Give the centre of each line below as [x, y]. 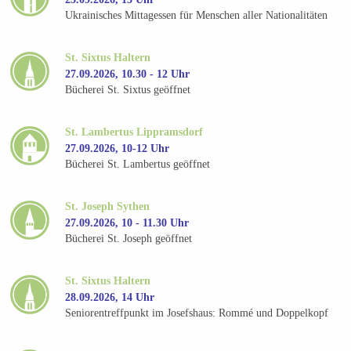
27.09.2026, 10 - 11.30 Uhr [127, 223]
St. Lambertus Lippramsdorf [134, 132]
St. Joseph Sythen [108, 206]
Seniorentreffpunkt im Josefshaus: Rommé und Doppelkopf [197, 313]
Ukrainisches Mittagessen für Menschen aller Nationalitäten [197, 16]
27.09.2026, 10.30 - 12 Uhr [128, 74]
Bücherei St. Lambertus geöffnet [138, 165]
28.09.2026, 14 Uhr [110, 297]
